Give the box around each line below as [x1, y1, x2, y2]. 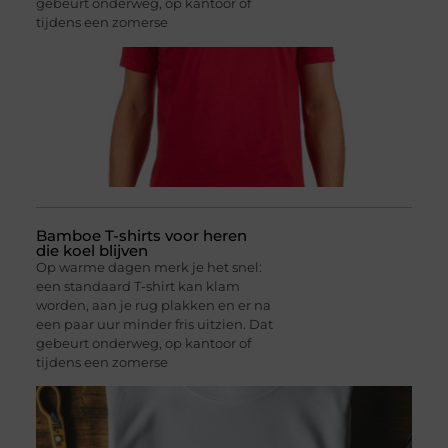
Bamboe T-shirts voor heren [35, 225, 247, 245]
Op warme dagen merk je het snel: [35, 258, 262, 275]
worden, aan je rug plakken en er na [35, 296, 271, 313]
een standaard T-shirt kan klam [35, 277, 240, 294]
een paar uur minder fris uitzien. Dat [35, 315, 273, 332]
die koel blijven [35, 240, 148, 260]
